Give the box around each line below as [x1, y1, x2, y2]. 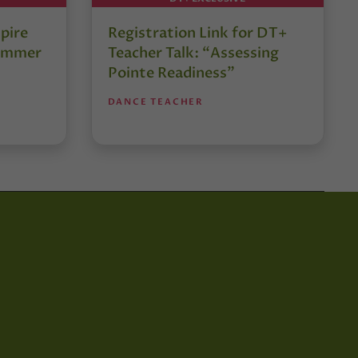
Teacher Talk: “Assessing [107, 42, 279, 63]
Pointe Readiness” [107, 62, 235, 83]
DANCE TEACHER [107, 95, 204, 108]
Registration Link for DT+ [107, 22, 287, 43]
